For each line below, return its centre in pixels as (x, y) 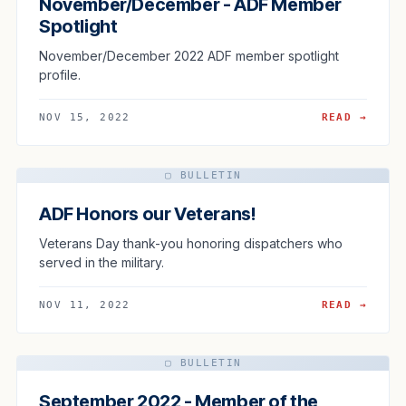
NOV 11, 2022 (85, 304)
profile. (60, 74)
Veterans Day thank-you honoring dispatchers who (191, 243)
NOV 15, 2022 (85, 117)
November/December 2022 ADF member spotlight (189, 55)
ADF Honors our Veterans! (147, 213)
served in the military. (101, 262)
